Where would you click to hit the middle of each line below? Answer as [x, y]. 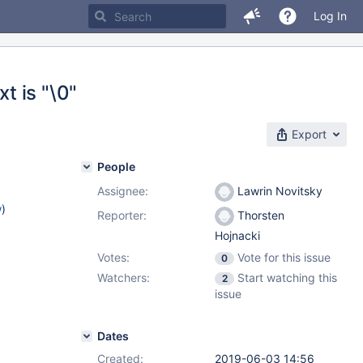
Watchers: [124, 278]
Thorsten [259, 215]
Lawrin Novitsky [278, 191]
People [116, 167]
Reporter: [122, 215]
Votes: [113, 257]
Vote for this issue [284, 257]
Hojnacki [237, 236]
